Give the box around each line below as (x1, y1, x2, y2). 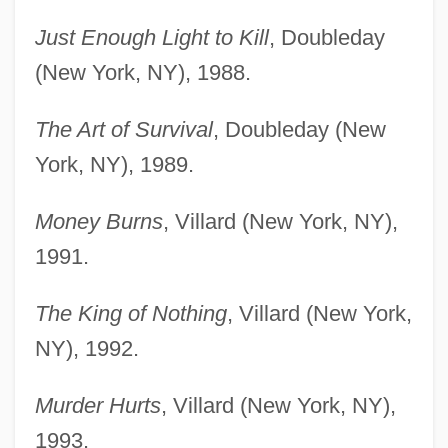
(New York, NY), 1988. (34, 59, 251, 85)
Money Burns (34, 208, 163, 234)
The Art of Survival (34, 116, 213, 142)
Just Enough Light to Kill (34, 24, 269, 50)
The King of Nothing (34, 300, 227, 326)
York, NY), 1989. (34, 151, 194, 177)
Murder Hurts (34, 392, 161, 418)
